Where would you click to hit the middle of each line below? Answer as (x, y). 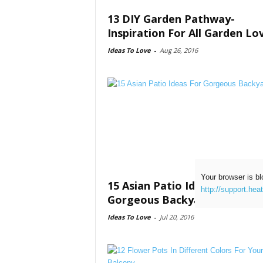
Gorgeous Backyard (159, 200)
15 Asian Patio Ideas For (170, 186)
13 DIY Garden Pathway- (171, 19)
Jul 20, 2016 (176, 217)
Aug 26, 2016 (178, 50)
